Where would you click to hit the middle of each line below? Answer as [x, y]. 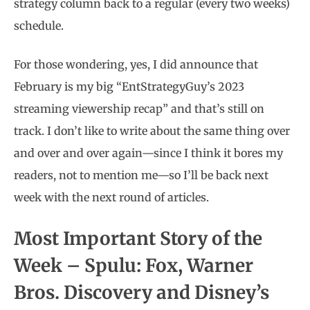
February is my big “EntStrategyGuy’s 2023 [129, 86]
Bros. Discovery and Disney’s [142, 292]
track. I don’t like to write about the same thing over [152, 131]
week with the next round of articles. [111, 197]
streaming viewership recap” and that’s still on [139, 109]
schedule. [39, 26]
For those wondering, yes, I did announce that [136, 64]
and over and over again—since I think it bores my [148, 153]
